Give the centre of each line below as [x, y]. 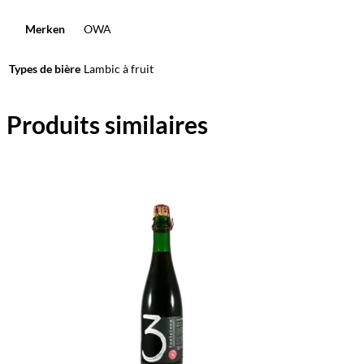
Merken [45, 28]
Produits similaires [107, 124]
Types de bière [45, 68]
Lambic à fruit [119, 68]
